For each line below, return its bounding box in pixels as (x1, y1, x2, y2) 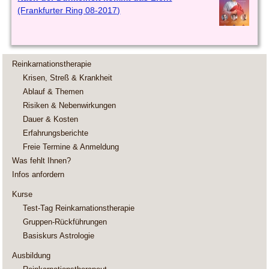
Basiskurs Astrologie (23, 231, 95, 241)
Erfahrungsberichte (23, 128, 89, 138)
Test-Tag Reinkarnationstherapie (23, 204, 135, 213)
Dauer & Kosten (23, 115, 79, 124)
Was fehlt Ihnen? (12, 156, 71, 166)
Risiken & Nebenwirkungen (23, 101, 116, 110)
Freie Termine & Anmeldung (23, 142, 119, 152)
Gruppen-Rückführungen (23, 217, 107, 227)
